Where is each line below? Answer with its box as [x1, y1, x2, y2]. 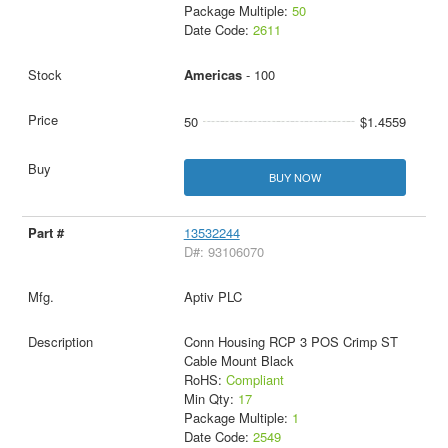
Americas [183, 64, 242, 84]
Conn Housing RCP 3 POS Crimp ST [183, 332, 398, 352]
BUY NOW [268, 168, 321, 185]
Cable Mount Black [183, 351, 294, 371]
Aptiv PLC [183, 287, 242, 307]
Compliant [225, 370, 284, 390]
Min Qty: [183, 389, 238, 409]
